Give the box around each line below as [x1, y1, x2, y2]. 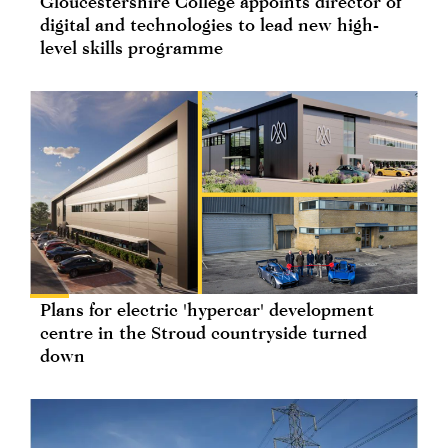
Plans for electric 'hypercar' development [40, 298, 374, 320]
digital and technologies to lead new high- [40, 13, 379, 35]
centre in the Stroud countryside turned [40, 321, 367, 343]
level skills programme [40, 36, 223, 58]
